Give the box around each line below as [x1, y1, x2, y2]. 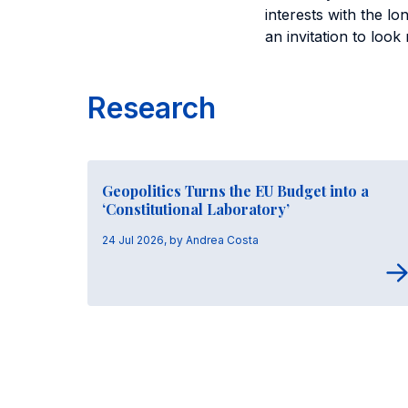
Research [87, 90, 216, 126]
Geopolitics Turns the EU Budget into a [102, 181, 369, 200]
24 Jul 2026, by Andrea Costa [102, 233, 259, 247]
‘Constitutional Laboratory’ [102, 199, 290, 219]
